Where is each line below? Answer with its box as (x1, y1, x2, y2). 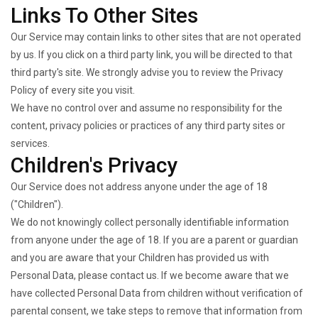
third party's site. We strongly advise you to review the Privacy (11, 67, 283, 78)
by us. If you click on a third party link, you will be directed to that (11, 49, 292, 60)
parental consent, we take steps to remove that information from (11, 305, 302, 317)
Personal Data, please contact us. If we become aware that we (11, 270, 289, 281)
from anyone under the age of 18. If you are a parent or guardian (11, 234, 298, 246)
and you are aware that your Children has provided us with (11, 252, 269, 263)
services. (11, 138, 50, 149)
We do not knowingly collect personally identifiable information (11, 216, 289, 228)
